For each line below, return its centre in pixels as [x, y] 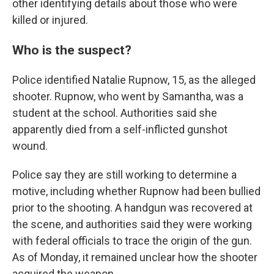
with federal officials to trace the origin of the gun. [132, 241]
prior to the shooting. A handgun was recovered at [132, 208]
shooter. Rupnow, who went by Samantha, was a [128, 96]
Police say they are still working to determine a [124, 175]
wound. [30, 146]
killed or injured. [50, 20]
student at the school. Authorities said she [115, 113]
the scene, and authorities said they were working [132, 224]
